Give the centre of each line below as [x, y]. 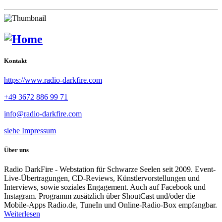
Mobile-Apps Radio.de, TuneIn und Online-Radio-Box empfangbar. [111, 205]
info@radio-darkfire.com [43, 114]
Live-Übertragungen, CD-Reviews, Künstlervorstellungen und [102, 178]
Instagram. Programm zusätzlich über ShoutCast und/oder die [100, 196]
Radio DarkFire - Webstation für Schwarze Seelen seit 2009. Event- [110, 169]
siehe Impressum [30, 131]
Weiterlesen [22, 214]
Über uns [16, 150]
